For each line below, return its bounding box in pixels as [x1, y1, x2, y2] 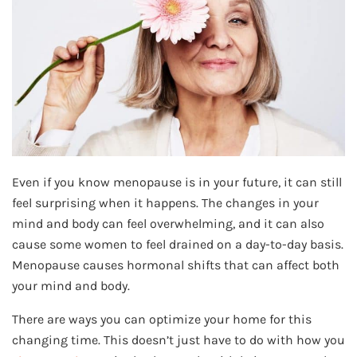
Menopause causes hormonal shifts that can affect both [12, 257, 339, 273]
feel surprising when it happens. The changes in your [12, 195, 319, 211]
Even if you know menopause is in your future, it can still [12, 175, 342, 190]
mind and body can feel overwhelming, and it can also [12, 216, 324, 232]
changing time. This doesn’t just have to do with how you [12, 332, 345, 348]
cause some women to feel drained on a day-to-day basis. [12, 237, 343, 253]
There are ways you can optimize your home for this [12, 312, 312, 328]
